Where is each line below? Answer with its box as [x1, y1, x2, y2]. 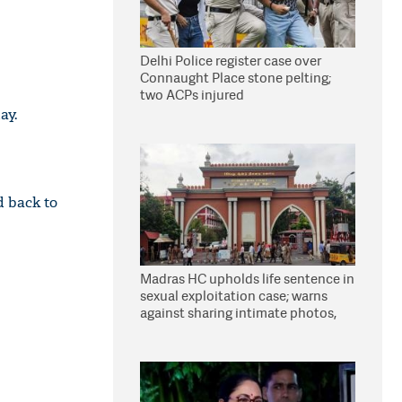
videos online [140, 320, 222, 339]
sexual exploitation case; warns [140, 286, 328, 305]
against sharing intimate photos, [140, 303, 336, 322]
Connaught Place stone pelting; [140, 68, 331, 87]
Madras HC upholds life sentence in [140, 269, 354, 288]
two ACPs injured [140, 85, 244, 104]
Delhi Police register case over [140, 51, 321, 70]
